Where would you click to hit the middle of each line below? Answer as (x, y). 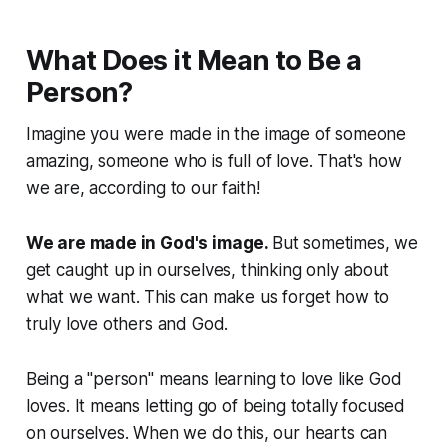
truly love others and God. (127, 324)
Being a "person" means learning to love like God (213, 379)
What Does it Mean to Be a (193, 61)
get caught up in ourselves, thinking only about (207, 270)
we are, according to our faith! (142, 188)
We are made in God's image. (148, 243)
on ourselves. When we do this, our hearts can (206, 433)
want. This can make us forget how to (241, 297)
